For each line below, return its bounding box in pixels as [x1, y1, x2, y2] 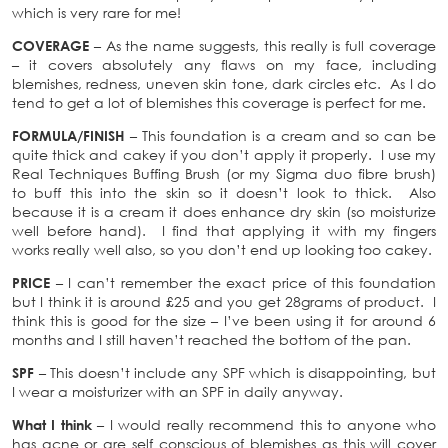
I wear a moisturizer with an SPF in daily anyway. [12, 382, 343, 400]
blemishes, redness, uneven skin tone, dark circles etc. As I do [12, 74, 436, 92]
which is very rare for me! [12, 3, 181, 21]
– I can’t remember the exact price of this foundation [55, 273, 437, 291]
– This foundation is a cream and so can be [125, 126, 436, 144]
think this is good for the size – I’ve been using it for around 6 [12, 311, 436, 329]
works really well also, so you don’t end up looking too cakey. [12, 240, 432, 258]
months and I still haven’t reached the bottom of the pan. [12, 330, 411, 348]
